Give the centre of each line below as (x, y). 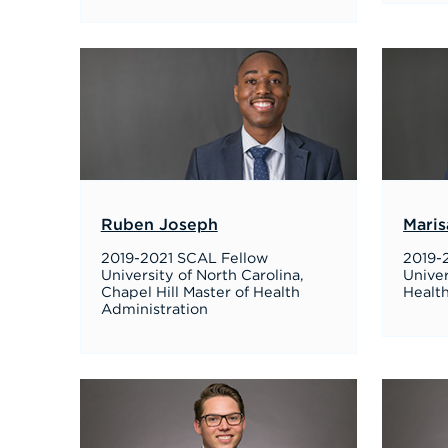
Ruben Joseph (159, 225)
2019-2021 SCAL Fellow (184, 258)
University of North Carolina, (202, 275)
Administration (154, 309)
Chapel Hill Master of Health (200, 292)
